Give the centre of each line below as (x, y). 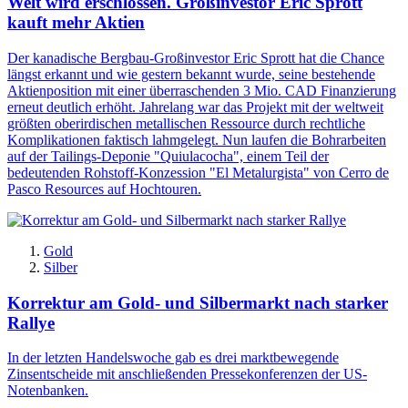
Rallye (31, 322)
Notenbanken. (48, 391)
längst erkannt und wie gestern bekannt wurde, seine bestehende (191, 74)
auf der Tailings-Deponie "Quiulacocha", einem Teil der (168, 156)
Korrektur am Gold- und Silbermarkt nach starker (198, 302)
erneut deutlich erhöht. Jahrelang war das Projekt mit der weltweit (195, 107)
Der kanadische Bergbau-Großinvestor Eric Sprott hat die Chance (196, 57)
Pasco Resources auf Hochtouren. (104, 189)
